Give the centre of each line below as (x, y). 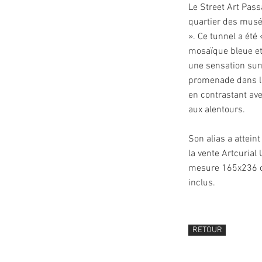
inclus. (202, 183)
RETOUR (207, 230)
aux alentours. (218, 110)
